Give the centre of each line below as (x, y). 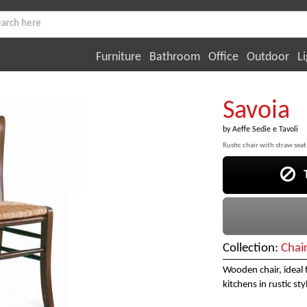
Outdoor (268, 57)
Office (223, 57)
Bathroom (175, 57)
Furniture (119, 57)
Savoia (256, 111)
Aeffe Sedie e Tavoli (265, 130)
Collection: (251, 249)
